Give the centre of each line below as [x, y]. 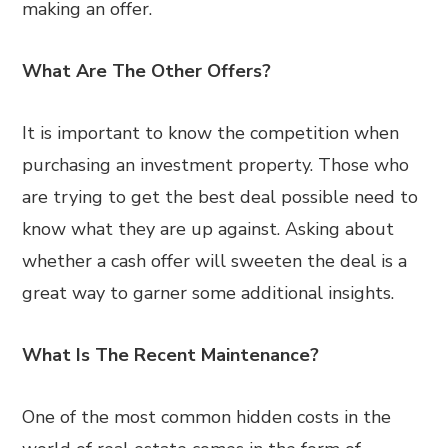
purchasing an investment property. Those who [216, 165]
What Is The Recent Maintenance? [171, 355]
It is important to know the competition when [211, 133]
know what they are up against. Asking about [208, 229]
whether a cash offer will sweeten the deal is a [215, 261]
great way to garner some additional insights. [208, 293]
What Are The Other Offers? [147, 71]
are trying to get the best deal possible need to [220, 197]
